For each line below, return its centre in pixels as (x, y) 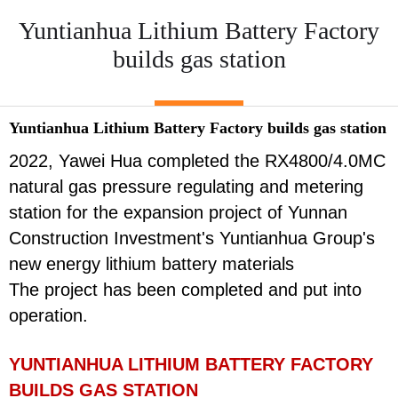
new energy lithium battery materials (151, 263)
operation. (48, 315)
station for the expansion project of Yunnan (178, 212)
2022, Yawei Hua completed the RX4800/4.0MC (197, 160)
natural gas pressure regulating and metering (186, 186)
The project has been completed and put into (185, 289)
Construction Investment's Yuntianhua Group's (192, 238)
